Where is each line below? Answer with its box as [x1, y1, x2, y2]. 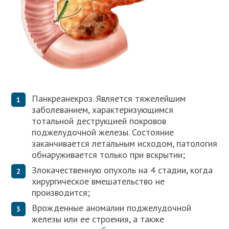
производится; [32, 187, 90, 199]
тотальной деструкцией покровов [32, 115, 167, 127]
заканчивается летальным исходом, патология [32, 138, 218, 150]
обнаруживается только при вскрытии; [32, 149, 186, 161]
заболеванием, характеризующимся [32, 104, 174, 116]
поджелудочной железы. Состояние [32, 126, 174, 139]
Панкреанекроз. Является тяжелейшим [32, 93, 186, 105]
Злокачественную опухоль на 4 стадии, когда [32, 164, 213, 176]
